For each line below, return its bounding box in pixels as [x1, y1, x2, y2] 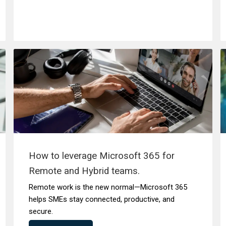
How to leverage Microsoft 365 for [28, 150, 175, 161]
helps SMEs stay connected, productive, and [28, 195, 175, 204]
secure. [28, 207, 53, 216]
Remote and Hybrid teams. [28, 165, 140, 177]
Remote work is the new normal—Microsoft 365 [28, 183, 187, 192]
